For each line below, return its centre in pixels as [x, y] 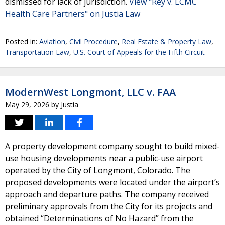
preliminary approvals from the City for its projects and [109, 206]
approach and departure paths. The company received [107, 194]
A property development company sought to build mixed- [113, 146]
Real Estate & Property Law [166, 41]
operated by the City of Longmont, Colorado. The [98, 170]
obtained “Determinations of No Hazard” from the [99, 218]
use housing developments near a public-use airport [104, 158]
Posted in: [22, 41]
